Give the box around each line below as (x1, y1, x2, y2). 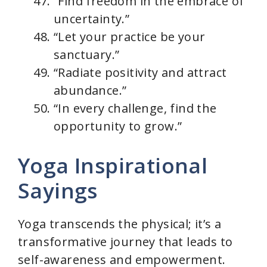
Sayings (18, 176, 98, 205)
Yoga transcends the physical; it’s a (18, 216, 222, 232)
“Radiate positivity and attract (54, 64, 227, 81)
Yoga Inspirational (18, 151, 208, 180)
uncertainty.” (54, 11, 130, 27)
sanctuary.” (54, 46, 120, 63)
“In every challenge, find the (54, 100, 217, 117)
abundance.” (54, 82, 127, 99)
